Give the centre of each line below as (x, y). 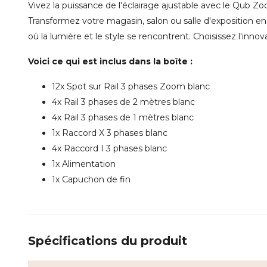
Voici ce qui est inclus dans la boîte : (110, 61)
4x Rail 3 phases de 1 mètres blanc (123, 117)
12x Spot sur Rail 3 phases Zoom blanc (131, 86)
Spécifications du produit (108, 240)
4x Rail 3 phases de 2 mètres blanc (123, 102)
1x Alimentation (84, 164)
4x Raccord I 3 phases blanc (109, 148)
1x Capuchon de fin (91, 179)
